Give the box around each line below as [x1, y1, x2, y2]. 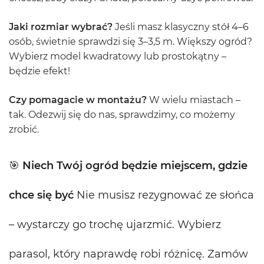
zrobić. [9, 124, 39, 135]
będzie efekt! [9, 65, 70, 77]
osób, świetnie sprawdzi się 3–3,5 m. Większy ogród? [9, 36, 252, 47]
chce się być [9, 189, 74, 202]
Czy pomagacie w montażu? [9, 94, 147, 105]
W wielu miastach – [147, 94, 240, 105]
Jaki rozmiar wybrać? [9, 21, 113, 32]
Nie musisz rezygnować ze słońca [74, 189, 254, 202]
